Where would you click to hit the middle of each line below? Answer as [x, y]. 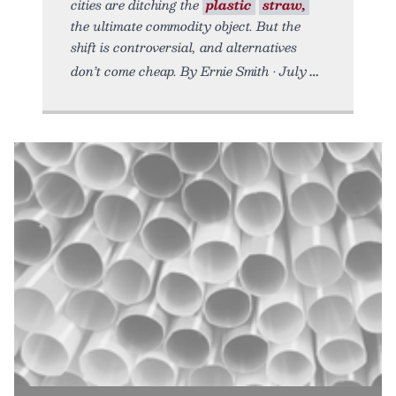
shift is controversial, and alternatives [184, 46]
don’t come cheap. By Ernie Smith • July [189, 70]
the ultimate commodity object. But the [186, 25]
